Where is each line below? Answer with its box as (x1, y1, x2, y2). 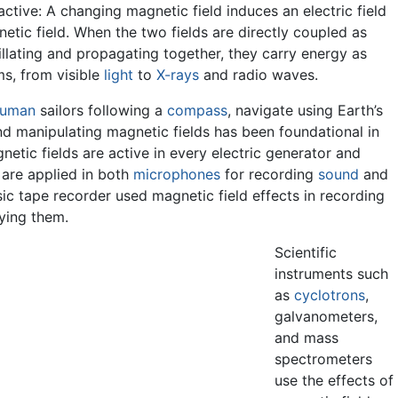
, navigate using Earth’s (227, 101, 383, 120)
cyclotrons (294, 286, 366, 305)
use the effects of (275, 371, 394, 390)
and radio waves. (199, 66, 318, 84)
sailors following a (36, 101, 167, 120)
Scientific (275, 243, 338, 262)
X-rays (156, 66, 199, 84)
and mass (275, 329, 339, 347)
